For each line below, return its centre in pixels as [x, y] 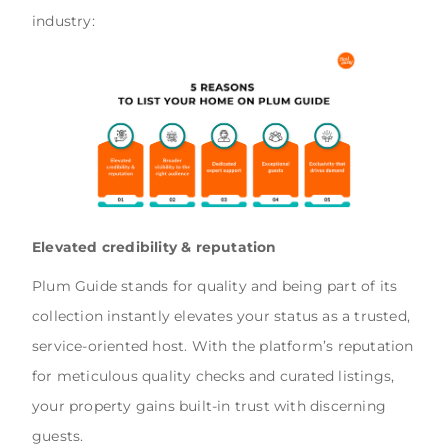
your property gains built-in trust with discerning [209, 406]
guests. [58, 436]
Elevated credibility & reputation [154, 247]
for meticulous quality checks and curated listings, [213, 376]
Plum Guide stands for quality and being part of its [215, 286]
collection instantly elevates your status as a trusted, [221, 316]
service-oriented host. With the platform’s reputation [223, 346]
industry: [63, 21]
